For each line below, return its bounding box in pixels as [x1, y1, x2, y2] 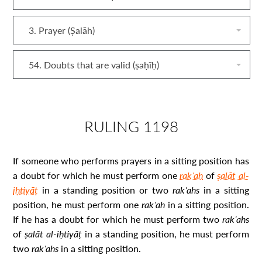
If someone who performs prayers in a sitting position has [13, 154, 249, 167]
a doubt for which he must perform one [13, 168, 180, 182]
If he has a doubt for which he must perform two [13, 212, 222, 226]
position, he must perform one [13, 198, 142, 211]
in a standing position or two [42, 183, 173, 196]
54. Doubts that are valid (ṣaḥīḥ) [29, 58, 160, 71]
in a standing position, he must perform [85, 227, 249, 240]
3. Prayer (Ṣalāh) [29, 23, 95, 37]
